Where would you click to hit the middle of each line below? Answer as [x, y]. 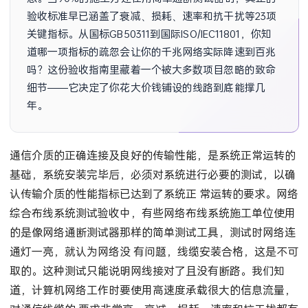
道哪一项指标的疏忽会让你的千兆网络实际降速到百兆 [151, 52]
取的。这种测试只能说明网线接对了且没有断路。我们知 [147, 271]
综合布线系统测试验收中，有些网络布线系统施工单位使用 [152, 213]
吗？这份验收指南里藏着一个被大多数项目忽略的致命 [151, 69]
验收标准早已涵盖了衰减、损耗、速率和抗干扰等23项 [151, 16]
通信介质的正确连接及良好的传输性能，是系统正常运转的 [152, 155]
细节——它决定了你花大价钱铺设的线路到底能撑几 [146, 87]
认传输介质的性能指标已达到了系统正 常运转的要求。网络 [154, 194]
